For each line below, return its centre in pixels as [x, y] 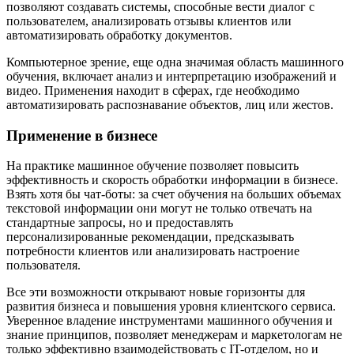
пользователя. [43, 265]
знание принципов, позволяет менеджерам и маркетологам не [174, 335]
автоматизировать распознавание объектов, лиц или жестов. [170, 104]
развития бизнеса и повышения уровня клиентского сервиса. [171, 307]
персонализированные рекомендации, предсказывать [150, 237]
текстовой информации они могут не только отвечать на [159, 209]
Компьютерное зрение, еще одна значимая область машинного [175, 62]
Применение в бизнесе [82, 135]
